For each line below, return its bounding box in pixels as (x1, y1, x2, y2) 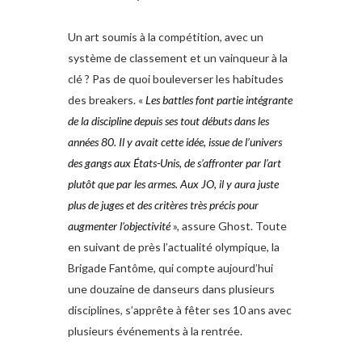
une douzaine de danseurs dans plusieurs (68, 282, 275, 297)
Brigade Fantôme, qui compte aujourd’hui (68, 261, 273, 276)
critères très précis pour (154, 198, 259, 213)
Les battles (145, 93, 193, 107)
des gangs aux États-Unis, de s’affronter (68, 156, 243, 170)
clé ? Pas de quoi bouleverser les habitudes (68, 72, 284, 86)
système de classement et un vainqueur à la (68, 51, 288, 65)
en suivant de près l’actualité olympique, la (68, 240, 280, 255)
